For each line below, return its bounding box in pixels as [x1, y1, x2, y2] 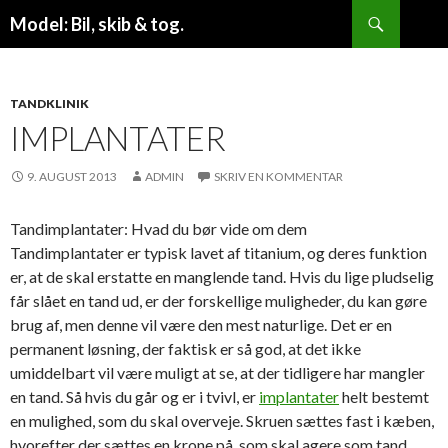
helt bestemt [339, 387, 429, 406]
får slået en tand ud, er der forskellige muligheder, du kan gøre [10, 291, 427, 310]
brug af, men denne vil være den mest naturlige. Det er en [10, 315, 392, 334]
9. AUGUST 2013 [27, 169, 117, 184]
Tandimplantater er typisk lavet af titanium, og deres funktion [10, 243, 427, 262]
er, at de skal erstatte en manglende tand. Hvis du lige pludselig [10, 267, 434, 286]
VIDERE [10, 33, 60, 50]
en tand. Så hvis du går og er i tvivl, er [10, 387, 259, 406]
